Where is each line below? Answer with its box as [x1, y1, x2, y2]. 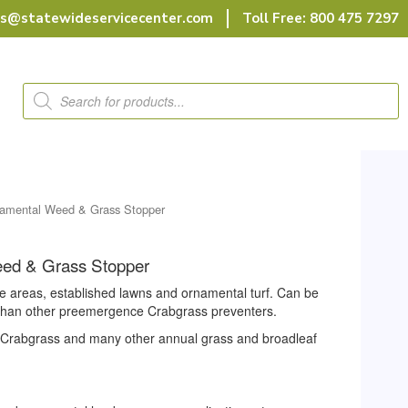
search [22, 92, 65, 110]
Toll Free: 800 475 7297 [242, 9, 399, 27]
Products [22, 79, 79, 97]
